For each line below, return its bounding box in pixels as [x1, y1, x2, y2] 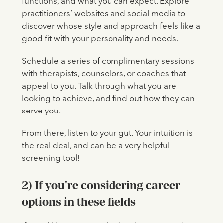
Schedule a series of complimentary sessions [21, 57, 194, 66]
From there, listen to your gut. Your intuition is [21, 129, 193, 138]
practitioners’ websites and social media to [21, 10, 185, 19]
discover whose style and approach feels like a [21, 22, 200, 31]
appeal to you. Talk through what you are [21, 82, 176, 91]
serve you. [21, 107, 61, 116]
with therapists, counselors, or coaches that [21, 70, 186, 79]
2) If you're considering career [21, 179, 180, 192]
